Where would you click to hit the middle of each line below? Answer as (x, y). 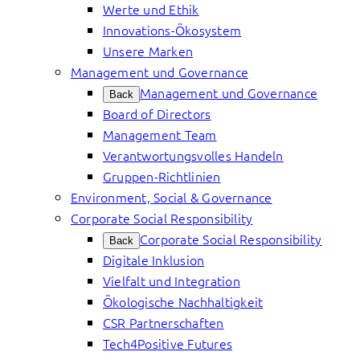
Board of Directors (157, 113)
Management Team (160, 134)
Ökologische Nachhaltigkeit (183, 301)
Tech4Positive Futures (168, 343)
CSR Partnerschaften (164, 322)
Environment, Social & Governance (172, 197)
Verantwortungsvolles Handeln (193, 155)
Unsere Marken (148, 51)
